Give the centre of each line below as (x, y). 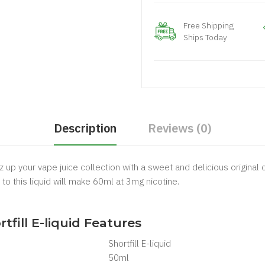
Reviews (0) (180, 128)
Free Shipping (209, 25)
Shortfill (124, 243)
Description (85, 128)
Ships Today (205, 37)
